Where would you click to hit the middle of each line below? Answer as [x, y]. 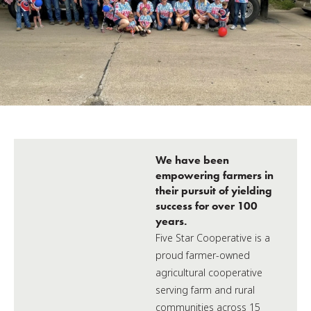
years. [171, 221]
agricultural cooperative [209, 272]
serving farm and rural [205, 290]
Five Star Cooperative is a [213, 238]
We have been [192, 160]
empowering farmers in [215, 175]
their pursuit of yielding [214, 191]
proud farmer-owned [203, 255]
